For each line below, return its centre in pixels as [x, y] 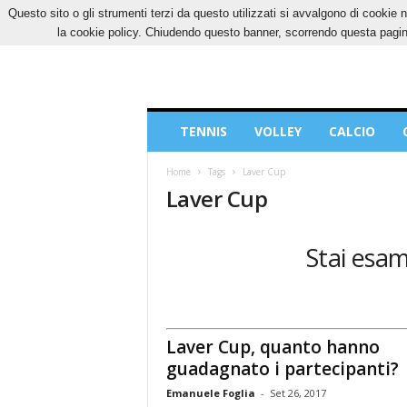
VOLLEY [278, 131]
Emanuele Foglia [210, 392]
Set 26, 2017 [298, 392]
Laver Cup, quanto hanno [273, 347]
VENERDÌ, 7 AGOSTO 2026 [210, 13]
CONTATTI [334, 13]
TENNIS [203, 131]
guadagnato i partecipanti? [282, 368]
